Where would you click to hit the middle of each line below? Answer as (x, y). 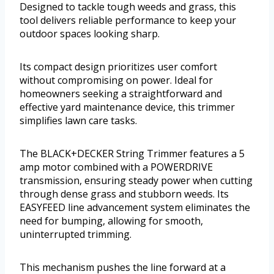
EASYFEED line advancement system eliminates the (135, 207)
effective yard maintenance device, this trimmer (127, 107)
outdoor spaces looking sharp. (90, 33)
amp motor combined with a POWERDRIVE (116, 167)
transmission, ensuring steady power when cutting (136, 180)
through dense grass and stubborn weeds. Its (124, 194)
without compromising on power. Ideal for (116, 80)
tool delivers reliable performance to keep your (128, 20)
